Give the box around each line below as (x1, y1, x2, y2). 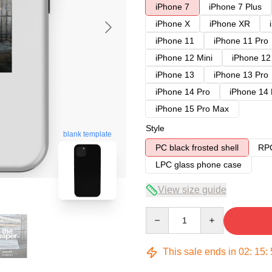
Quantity (145, 208, 177, 217)
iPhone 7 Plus (209, 2, 262, 12)
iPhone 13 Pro (214, 70, 268, 80)
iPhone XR (209, 19, 250, 29)
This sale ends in (160, 246, 239, 257)
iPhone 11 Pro (214, 36, 268, 46)
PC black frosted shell (155, 143, 239, 152)
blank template (63, 130, 112, 138)
